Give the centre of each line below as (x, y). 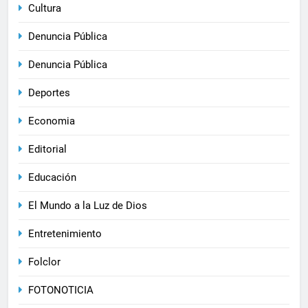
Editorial (47, 149)
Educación (52, 177)
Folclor (44, 262)
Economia (52, 121)
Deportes (49, 92)
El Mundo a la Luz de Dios (88, 205)
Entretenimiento (65, 233)
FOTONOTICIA (61, 290)
